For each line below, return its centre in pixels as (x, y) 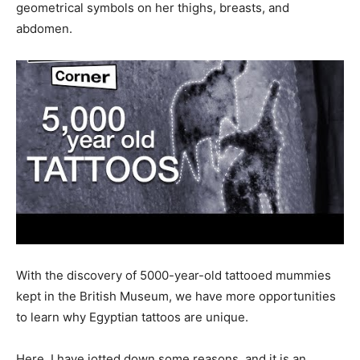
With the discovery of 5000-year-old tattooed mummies (174, 276)
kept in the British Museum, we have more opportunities (176, 297)
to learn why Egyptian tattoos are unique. (135, 317)
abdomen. (47, 29)
